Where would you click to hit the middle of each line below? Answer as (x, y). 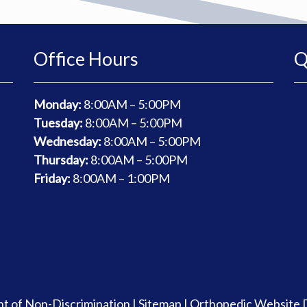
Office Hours (86, 59)
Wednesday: (67, 142)
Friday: (52, 179)
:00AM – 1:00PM (125, 179)
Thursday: (61, 160)
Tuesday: (58, 123)
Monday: (58, 105)
